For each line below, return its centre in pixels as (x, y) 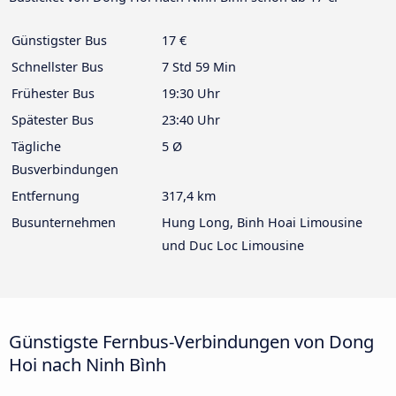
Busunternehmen (64, 223)
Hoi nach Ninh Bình (88, 365)
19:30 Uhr (191, 94)
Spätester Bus (53, 120)
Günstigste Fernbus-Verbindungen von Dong (191, 342)
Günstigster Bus (59, 41)
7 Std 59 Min (199, 67)
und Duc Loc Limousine (233, 246)
